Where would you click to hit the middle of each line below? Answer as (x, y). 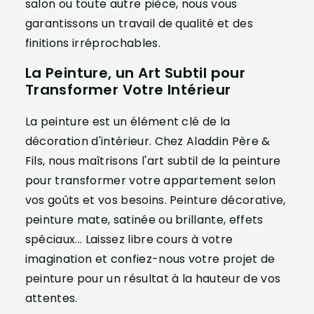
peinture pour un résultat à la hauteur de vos (153, 279)
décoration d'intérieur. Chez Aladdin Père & (148, 142)
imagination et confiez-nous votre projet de (150, 259)
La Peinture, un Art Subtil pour (135, 73)
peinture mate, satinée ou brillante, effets (144, 220)
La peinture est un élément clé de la (128, 122)
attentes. (51, 299)
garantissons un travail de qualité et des (139, 24)
